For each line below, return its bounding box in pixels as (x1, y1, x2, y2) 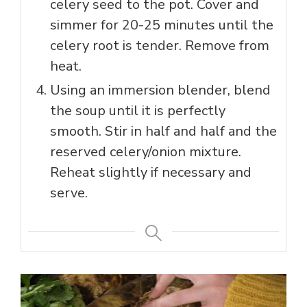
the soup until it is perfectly (50, 101, 225, 121)
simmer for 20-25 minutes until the (50, 16, 273, 35)
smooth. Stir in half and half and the (50, 122, 277, 141)
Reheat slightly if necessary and (50, 163, 251, 182)
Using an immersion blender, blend (50, 81, 271, 100)
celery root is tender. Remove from (50, 36, 269, 56)
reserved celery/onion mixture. (50, 143, 241, 162)
